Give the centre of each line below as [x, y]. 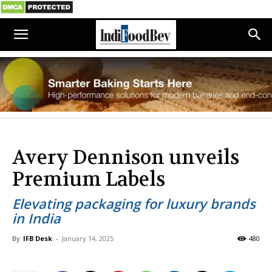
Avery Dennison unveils [126, 158]
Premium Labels [89, 179]
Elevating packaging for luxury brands [134, 203]
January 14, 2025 [88, 238]
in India [36, 218]
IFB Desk [38, 238]
